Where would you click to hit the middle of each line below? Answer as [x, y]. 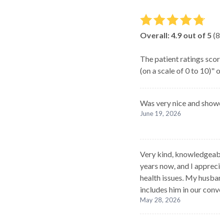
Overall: [155, 35]
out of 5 [197, 35]
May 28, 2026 [160, 200]
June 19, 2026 [161, 113]
